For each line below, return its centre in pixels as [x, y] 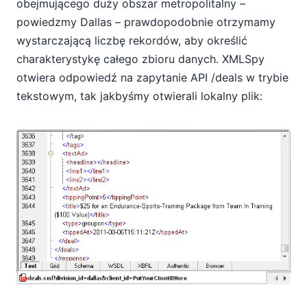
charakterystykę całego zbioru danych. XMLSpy [140, 59]
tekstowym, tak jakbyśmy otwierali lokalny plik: [139, 96]
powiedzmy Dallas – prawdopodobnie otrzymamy [146, 22]
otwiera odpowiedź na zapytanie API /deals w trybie [152, 78]
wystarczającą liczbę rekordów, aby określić [132, 41]
